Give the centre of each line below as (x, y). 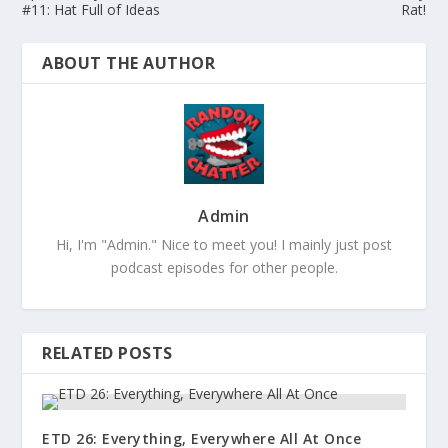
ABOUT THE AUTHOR (129, 62)
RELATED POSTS (107, 352)
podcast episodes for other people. (224, 267)
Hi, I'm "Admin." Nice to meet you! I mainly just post (224, 244)
